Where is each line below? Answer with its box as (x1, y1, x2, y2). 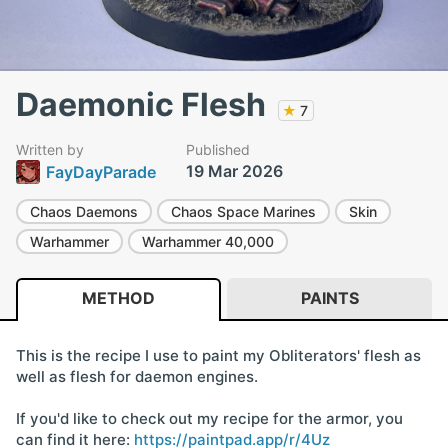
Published (186, 141, 250, 158)
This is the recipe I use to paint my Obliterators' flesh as (16, 346, 421, 365)
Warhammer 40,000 (142, 233, 274, 250)
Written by (16, 141, 84, 158)
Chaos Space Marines (171, 203, 316, 220)
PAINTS (300, 288, 359, 308)
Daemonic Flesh (16, 85, 266, 124)
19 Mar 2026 (186, 161, 283, 181)
